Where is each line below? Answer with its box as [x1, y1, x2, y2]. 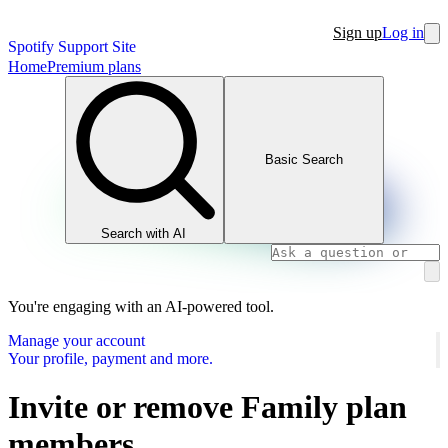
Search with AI [101, 225, 187, 241]
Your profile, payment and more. [8, 349, 213, 367]
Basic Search [264, 152, 343, 168]
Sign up [333, 24, 382, 41]
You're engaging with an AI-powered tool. [8, 297, 274, 315]
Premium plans [47, 58, 141, 75]
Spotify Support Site [8, 38, 136, 55]
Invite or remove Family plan [8, 388, 407, 425]
